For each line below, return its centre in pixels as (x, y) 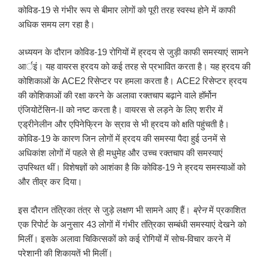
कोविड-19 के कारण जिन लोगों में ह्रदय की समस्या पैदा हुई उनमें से (122, 139)
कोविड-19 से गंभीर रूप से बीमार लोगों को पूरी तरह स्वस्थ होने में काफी (127, 10)
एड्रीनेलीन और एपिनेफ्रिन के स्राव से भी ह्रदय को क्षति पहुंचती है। (124, 124)
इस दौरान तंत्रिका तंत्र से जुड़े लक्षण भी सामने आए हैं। (105, 210)
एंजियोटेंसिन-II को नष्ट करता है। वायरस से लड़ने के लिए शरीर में (120, 110)
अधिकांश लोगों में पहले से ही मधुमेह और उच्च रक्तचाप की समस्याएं (120, 153)
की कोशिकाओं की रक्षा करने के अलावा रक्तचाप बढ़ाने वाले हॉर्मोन (117, 95)
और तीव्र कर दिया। (50, 182)
